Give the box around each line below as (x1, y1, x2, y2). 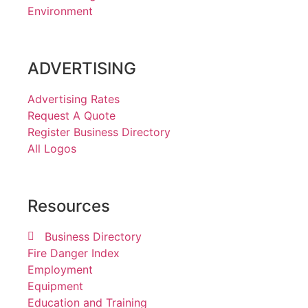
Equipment (27, 279, 83, 293)
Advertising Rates (27, 92, 120, 106)
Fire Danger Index (27, 246, 120, 260)
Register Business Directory (27, 125, 170, 139)
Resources (27, 196, 110, 216)
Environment (27, 4, 93, 18)
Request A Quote (27, 109, 115, 122)
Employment (27, 263, 93, 276)
